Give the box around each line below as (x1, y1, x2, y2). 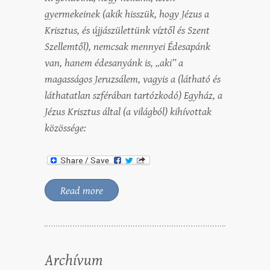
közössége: (45, 122, 86, 135)
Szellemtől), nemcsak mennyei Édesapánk (45, 40, 210, 54)
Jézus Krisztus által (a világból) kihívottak (45, 105, 212, 119)
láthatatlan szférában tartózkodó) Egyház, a (45, 89, 222, 102)
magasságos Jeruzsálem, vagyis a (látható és (45, 73, 221, 86)
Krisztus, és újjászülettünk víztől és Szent (45, 24, 210, 37)
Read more (60, 184, 103, 197)
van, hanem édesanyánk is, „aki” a (45, 57, 183, 70)
